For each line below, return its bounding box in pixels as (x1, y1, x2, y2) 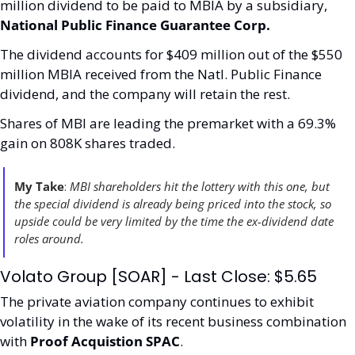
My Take (14, 178, 64, 194)
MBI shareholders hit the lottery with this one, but (70, 178, 330, 194)
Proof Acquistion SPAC (30, 332, 180, 350)
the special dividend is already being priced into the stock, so (14, 196, 331, 212)
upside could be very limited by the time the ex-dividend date (14, 213, 334, 229)
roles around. (14, 231, 87, 246)
